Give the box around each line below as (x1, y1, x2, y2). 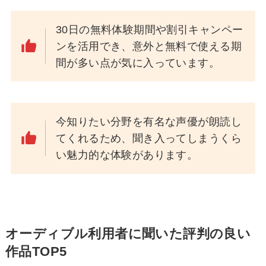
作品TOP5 (5, 245, 67, 259)
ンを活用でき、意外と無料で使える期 (56, 40, 242, 52)
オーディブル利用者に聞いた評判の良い (5, 227, 251, 242)
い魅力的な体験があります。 (56, 149, 198, 161)
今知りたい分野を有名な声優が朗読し (56, 116, 242, 128)
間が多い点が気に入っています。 (56, 56, 220, 69)
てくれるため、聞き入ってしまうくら (56, 132, 242, 145)
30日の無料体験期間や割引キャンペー (56, 23, 243, 36)
